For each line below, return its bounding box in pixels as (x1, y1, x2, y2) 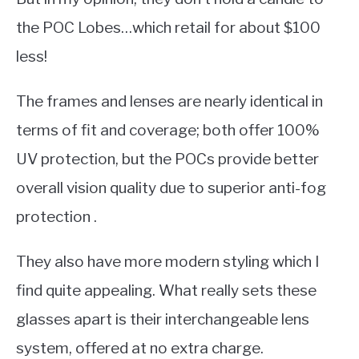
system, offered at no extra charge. (16, 338, 264, 357)
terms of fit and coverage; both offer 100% (16, 120, 320, 139)
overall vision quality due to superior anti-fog (16, 178, 326, 197)
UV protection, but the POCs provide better (16, 149, 319, 168)
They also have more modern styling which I (16, 252, 319, 271)
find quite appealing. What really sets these (16, 280, 317, 300)
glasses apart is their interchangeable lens (16, 309, 309, 329)
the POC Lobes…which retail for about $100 (16, 18, 321, 37)
